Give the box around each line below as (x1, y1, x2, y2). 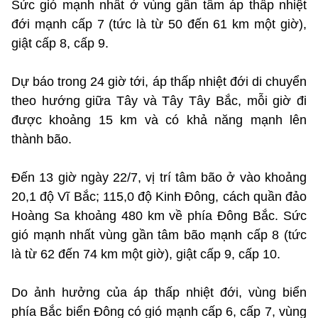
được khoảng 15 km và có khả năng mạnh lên (11, 112, 307, 127)
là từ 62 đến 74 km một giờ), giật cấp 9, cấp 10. (11, 246, 280, 261)
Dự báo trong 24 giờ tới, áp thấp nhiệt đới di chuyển (11, 74, 307, 89)
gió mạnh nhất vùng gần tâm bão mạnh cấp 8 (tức (11, 227, 307, 242)
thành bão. (11, 131, 72, 146)
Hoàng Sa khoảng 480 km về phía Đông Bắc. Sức (11, 208, 307, 223)
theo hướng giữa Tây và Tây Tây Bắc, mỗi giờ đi (11, 93, 307, 108)
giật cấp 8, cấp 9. (11, 35, 109, 50)
